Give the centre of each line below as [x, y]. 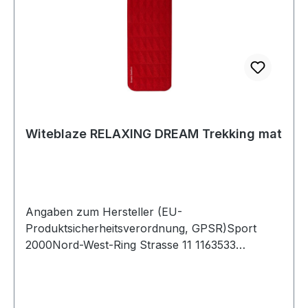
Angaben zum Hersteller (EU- [104, 211]
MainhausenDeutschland [90, 261]
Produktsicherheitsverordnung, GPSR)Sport [141, 228]
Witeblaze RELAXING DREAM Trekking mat [154, 133]
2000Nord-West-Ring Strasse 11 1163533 [131, 244]
